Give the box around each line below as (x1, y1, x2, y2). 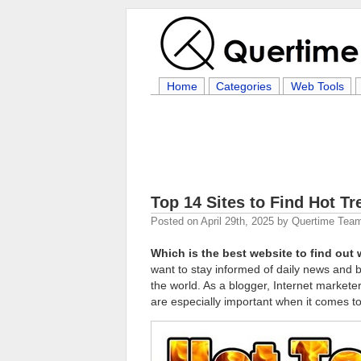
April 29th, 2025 (201, 215, 274, 227)
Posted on (151, 215, 201, 227)
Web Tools (290, 80, 344, 93)
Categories (216, 80, 272, 93)
